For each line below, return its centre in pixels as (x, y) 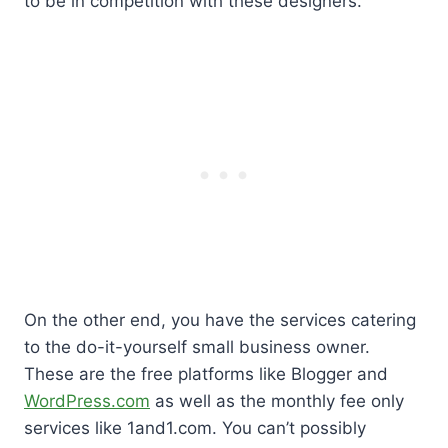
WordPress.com (87, 400)
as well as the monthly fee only (277, 400)
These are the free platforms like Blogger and (206, 373)
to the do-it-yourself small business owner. (197, 346)
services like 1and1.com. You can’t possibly (195, 427)
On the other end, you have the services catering (220, 319)
